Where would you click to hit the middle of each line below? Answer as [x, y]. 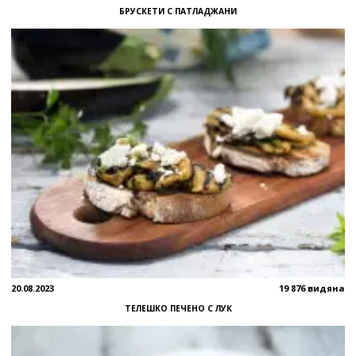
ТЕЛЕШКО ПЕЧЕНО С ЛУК [178, 308]
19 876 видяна [312, 288]
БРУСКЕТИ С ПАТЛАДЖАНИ [178, 12]
